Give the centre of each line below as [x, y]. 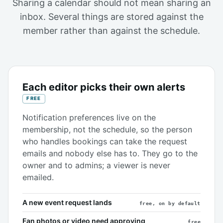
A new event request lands [67, 202]
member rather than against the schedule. [111, 30]
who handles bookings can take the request [105, 141]
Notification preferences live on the [89, 117]
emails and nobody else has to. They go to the [110, 153]
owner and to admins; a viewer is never [96, 165]
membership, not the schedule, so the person [107, 129]
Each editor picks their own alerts [104, 87]
